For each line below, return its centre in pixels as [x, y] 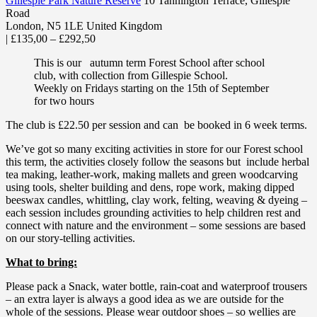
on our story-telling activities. [70, 238]
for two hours [64, 101]
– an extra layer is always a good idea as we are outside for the [145, 299]
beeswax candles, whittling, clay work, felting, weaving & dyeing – [156, 200]
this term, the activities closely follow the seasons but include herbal [157, 162]
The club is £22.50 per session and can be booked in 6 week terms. [156, 125]
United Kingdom [124, 26]
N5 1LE [65, 26]
